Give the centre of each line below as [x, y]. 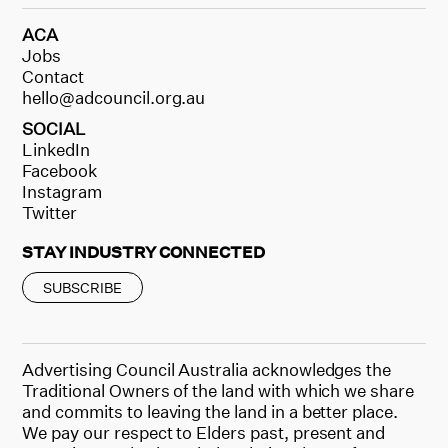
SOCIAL [54, 128]
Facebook [60, 170]
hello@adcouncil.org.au [114, 97]
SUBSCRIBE [83, 287]
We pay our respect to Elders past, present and [204, 432]
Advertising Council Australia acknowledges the [207, 369]
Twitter [50, 212]
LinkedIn [56, 149]
